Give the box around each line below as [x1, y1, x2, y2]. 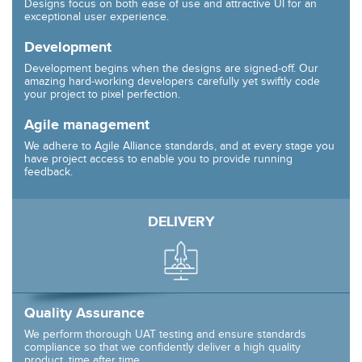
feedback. [24, 166, 73, 179]
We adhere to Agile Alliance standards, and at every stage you [24, 140, 335, 153]
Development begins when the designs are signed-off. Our [24, 62, 318, 75]
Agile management [24, 116, 149, 133]
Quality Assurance [24, 304, 145, 321]
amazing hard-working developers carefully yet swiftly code [24, 75, 320, 88]
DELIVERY [147, 213, 215, 230]
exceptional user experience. [24, 11, 169, 23]
